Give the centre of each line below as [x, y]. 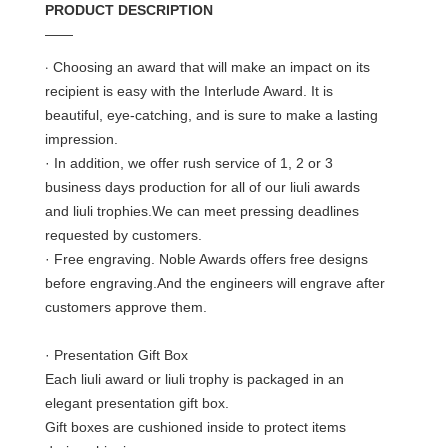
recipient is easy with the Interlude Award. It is [189, 91]
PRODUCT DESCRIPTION [129, 10]
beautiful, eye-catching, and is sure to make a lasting [212, 115]
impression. [82, 139]
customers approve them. [126, 307]
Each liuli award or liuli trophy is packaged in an [195, 379]
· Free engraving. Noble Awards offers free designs [207, 259]
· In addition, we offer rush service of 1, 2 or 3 [189, 163]
